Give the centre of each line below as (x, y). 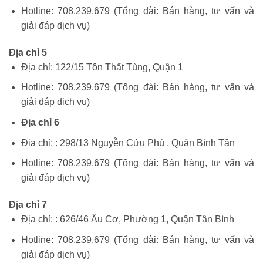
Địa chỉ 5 (28, 52)
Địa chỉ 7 (28, 205)
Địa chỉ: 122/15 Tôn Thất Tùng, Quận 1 (102, 67)
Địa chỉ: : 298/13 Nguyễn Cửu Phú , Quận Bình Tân (128, 143)
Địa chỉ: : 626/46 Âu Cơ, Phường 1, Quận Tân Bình (127, 220)
